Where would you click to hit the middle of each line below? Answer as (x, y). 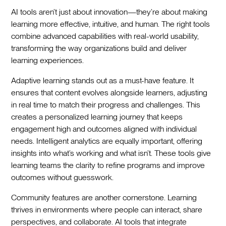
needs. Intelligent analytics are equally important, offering (107, 141)
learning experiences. (48, 60)
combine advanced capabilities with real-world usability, (105, 36)
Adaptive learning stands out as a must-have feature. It (103, 80)
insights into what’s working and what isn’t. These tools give (111, 153)
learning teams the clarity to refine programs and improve (108, 165)
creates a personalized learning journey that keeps (97, 117)
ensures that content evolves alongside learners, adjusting (109, 92)
